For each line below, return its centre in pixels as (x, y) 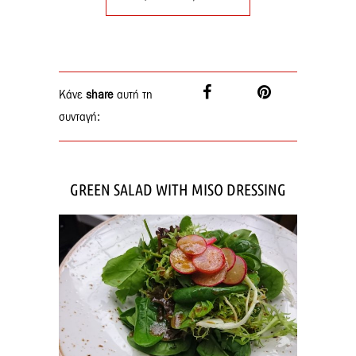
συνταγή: (79, 117)
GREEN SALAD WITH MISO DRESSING (178, 189)
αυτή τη (133, 95)
